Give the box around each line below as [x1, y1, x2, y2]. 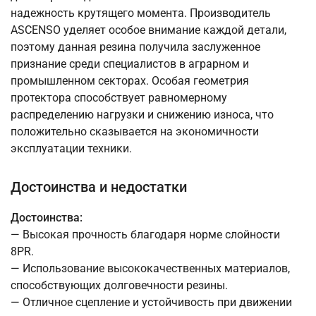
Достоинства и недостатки [11, 178, 187, 196]
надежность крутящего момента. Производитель [11, 6, 271, 20]
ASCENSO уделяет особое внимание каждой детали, [11, 23, 286, 37]
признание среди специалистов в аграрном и [11, 57, 249, 71]
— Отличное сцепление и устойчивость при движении [11, 296, 292, 310]
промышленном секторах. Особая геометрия [11, 74, 249, 88]
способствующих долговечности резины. [11, 279, 228, 293]
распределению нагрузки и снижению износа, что [11, 108, 274, 122]
